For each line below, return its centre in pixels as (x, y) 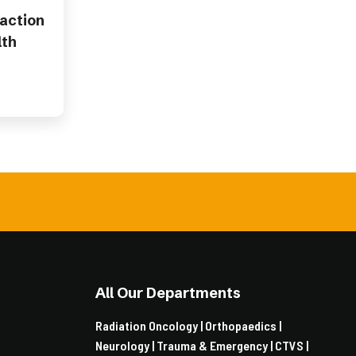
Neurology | (126, 345)
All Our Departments (168, 293)
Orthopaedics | (243, 325)
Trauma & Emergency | (216, 345)
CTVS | (292, 345)
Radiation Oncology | (150, 325)
